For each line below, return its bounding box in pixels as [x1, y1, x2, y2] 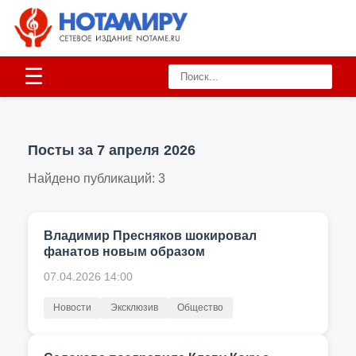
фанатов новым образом [44, 245, 205, 258]
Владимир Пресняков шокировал [44, 229, 257, 242]
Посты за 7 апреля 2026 [28, 142, 195, 158]
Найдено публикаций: [28, 172, 158, 185]
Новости [53, 302, 91, 313]
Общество [177, 302, 223, 313]
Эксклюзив [110, 302, 158, 313]
